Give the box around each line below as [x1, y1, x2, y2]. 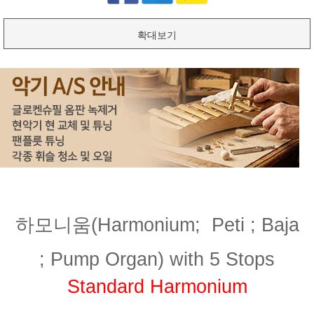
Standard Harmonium [67, 276, 247, 297]
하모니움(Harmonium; [15, 214, 212, 235]
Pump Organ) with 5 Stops [50, 249, 275, 270]
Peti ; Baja [211, 214, 299, 235]
